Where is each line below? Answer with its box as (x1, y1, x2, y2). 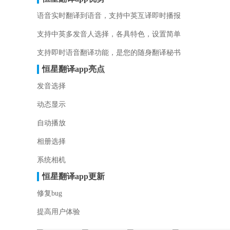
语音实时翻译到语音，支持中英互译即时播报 (37, 12, 181, 20)
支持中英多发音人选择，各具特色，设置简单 (37, 30, 181, 38)
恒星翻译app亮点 (42, 65, 105, 73)
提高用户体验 (37, 208, 80, 216)
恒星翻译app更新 (42, 172, 105, 181)
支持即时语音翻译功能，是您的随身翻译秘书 (37, 49, 181, 56)
